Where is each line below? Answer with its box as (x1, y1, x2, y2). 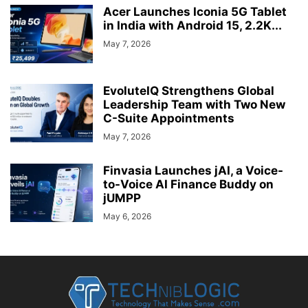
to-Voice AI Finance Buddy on (103, 177, 274, 191)
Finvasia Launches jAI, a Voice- (103, 163, 283, 177)
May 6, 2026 (103, 210, 151, 221)
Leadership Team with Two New (103, 97, 285, 111)
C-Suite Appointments (103, 111, 234, 125)
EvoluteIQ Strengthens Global (103, 83, 274, 98)
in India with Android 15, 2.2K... (103, 18, 282, 32)
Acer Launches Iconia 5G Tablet (103, 4, 287, 19)
